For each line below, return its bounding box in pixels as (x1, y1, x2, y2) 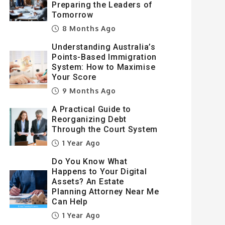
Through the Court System (52, 125, 158, 134)
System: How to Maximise (52, 62, 156, 72)
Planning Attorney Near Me (52, 187, 159, 196)
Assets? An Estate (52, 177, 125, 186)
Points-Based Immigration (52, 52, 157, 62)
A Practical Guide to (52, 104, 132, 114)
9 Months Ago (60, 86, 116, 95)
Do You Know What (52, 157, 128, 166)
